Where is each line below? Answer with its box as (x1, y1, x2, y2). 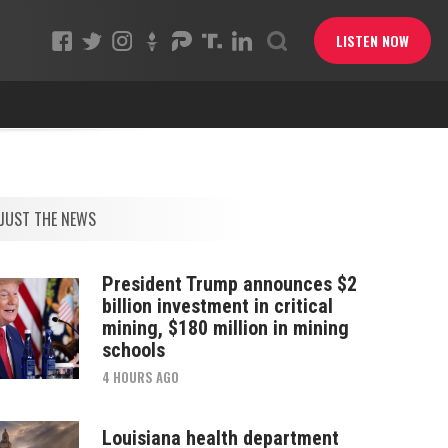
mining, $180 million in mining (101, 315, 349, 340)
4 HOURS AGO (101, 366, 179, 387)
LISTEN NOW (335, 30, 409, 51)
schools (101, 337, 165, 362)
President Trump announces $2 (101, 271, 357, 296)
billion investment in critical (101, 293, 333, 318)
